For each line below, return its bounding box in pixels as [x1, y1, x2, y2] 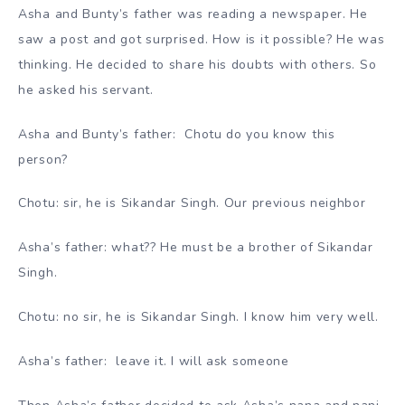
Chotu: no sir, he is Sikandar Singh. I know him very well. [18, 307, 379, 325]
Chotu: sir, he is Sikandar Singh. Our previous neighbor [18, 194, 366, 212]
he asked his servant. [18, 80, 154, 99]
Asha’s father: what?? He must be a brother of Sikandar [18, 239, 373, 257]
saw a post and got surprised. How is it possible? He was [18, 30, 385, 48]
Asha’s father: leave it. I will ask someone [18, 352, 289, 370]
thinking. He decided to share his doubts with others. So [18, 55, 377, 73]
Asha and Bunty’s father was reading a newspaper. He [18, 5, 368, 23]
